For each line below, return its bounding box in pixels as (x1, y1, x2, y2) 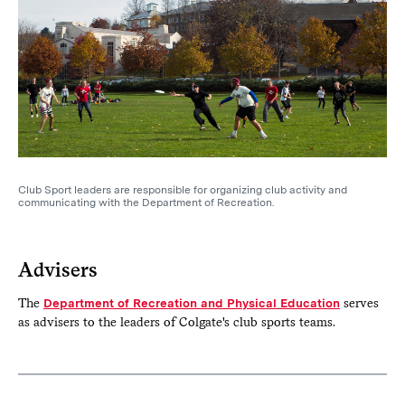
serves (339, 295, 379, 310)
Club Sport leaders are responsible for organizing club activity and (18, 183, 347, 196)
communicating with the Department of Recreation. (18, 195, 274, 209)
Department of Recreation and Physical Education (42, 295, 340, 310)
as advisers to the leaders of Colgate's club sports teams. (17, 314, 335, 329)
